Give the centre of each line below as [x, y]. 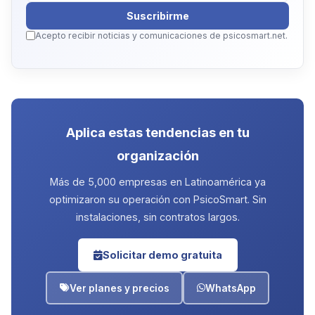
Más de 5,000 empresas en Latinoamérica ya [157, 182]
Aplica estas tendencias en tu [157, 133]
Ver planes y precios [119, 288]
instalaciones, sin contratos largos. [157, 217]
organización [157, 156]
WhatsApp [230, 288]
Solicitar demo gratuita [162, 255]
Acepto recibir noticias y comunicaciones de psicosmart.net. [161, 36]
